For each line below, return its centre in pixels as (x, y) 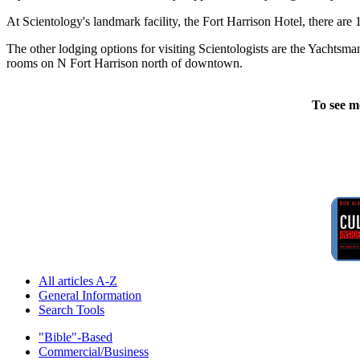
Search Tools (72, 309)
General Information (90, 295)
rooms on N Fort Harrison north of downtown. (125, 63)
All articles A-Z (78, 280)
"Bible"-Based (76, 337)
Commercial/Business (94, 351)
